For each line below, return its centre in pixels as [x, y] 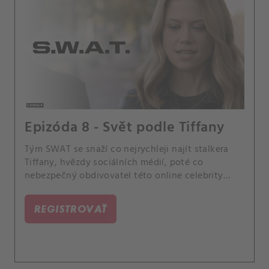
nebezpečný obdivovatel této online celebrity [124, 176]
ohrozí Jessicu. [56, 202]
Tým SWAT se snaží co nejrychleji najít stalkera [127, 150]
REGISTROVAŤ [71, 209]
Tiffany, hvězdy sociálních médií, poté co [114, 163]
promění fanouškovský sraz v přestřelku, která [125, 189]
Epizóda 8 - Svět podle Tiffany [125, 128]
